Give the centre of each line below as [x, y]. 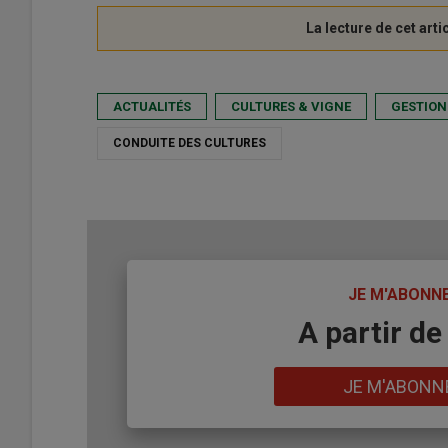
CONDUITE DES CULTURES [189, 143]
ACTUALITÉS [152, 107]
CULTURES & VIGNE [291, 107]
